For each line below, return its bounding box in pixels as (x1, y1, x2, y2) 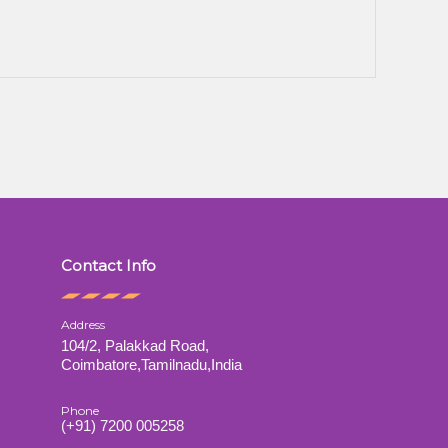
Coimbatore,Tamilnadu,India (61, 356, 242, 374)
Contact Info (61, 256, 156, 276)
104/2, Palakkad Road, (61, 337, 209, 355)
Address (61, 317, 105, 333)
